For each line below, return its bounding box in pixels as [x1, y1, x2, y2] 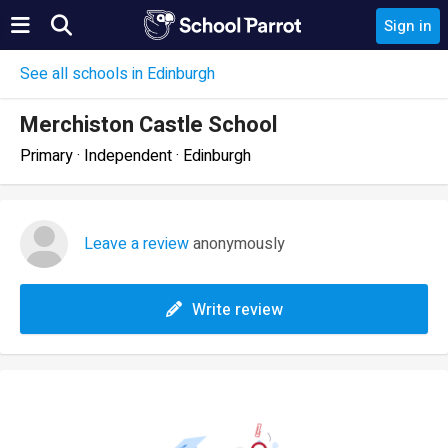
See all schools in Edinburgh [20, 62, 215, 86]
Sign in [384, 15, 432, 37]
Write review [191, 298, 283, 322]
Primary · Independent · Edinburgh [20, 144, 251, 168]
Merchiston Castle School [20, 109, 277, 141]
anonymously [189, 232, 285, 256]
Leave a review [84, 232, 189, 256]
